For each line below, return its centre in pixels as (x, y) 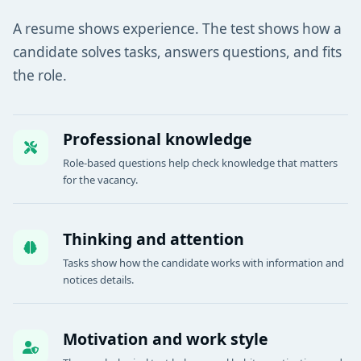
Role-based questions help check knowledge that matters (200, 163)
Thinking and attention (154, 239)
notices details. (98, 280)
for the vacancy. (100, 180)
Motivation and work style (166, 339)
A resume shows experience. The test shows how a (177, 29)
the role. (40, 75)
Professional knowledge (158, 139)
